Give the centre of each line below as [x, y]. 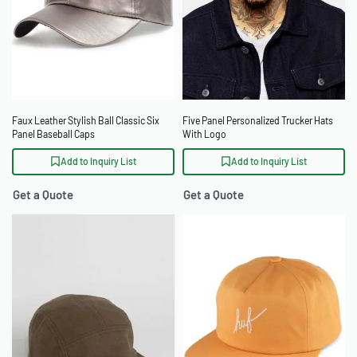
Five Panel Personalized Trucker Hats [258, 120]
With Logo [204, 133]
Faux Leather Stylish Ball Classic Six [86, 120]
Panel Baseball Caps [53, 133]
